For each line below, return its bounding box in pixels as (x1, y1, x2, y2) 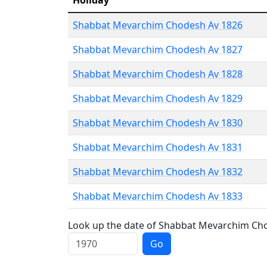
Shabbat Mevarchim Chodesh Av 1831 (73, 141, 243, 154)
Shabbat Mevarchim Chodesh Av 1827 (73, 43, 243, 56)
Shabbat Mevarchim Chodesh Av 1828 (73, 67, 243, 80)
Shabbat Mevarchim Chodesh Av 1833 (73, 190, 243, 203)
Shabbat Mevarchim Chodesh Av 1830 (73, 116, 243, 129)
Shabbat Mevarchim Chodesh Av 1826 (73, 18, 243, 32)
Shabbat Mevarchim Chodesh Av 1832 (73, 165, 243, 178)
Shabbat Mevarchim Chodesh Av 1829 (73, 92, 243, 105)
